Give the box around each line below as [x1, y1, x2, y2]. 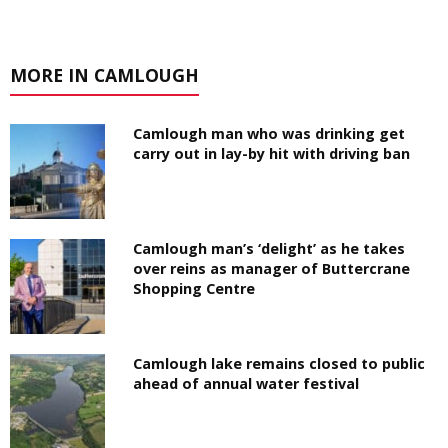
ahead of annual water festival [133, 374, 360, 394]
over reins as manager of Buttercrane [133, 259, 411, 279]
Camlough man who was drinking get [133, 123, 406, 143]
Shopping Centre [133, 279, 256, 299]
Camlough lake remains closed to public [133, 354, 426, 374]
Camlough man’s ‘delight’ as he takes [133, 239, 406, 259]
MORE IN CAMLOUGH [10, 62, 199, 87]
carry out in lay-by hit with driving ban [133, 143, 411, 163]
